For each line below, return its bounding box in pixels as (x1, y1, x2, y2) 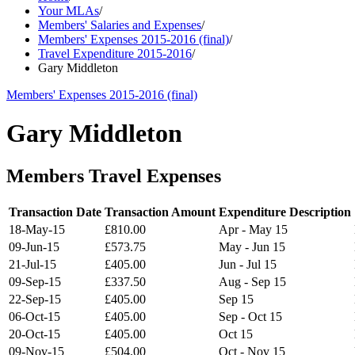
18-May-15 (9, 222, 65, 236)
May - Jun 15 (219, 239, 285, 254)
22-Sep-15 (9, 292, 61, 306)
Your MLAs (38, 4, 99, 17)
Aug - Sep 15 (219, 274, 286, 288)
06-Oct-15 (9, 309, 60, 323)
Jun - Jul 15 (219, 257, 277, 271)
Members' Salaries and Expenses (38, 18, 201, 32)
